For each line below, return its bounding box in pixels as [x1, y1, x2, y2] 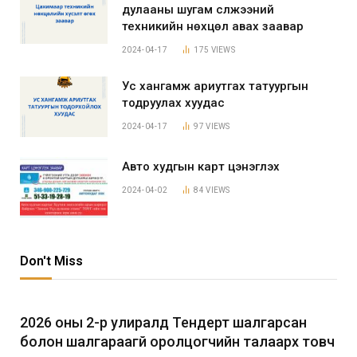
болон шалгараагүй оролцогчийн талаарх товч [20, 332, 335, 350]
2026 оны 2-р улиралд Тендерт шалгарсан [20, 313, 307, 331]
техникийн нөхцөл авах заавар [122, 18, 304, 33]
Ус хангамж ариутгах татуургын [122, 78, 308, 93]
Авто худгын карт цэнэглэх [122, 159, 280, 174]
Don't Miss [20, 253, 83, 269]
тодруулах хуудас [122, 95, 225, 110]
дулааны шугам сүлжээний [122, 2, 274, 17]
